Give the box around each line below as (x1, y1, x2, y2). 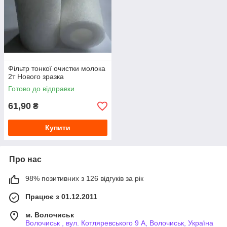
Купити (45, 124, 70, 132)
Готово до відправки (8, 85, 74, 93)
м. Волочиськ (25, 211, 74, 219)
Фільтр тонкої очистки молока (8, 64, 105, 73)
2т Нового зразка (8, 72, 64, 81)
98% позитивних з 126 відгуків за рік (25, 174, 143, 183)
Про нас (9, 155, 42, 164)
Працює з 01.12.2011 (25, 193, 97, 201)
